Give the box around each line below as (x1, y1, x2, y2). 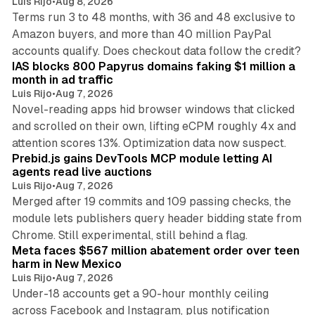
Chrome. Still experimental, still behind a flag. (11, 229, 247, 243)
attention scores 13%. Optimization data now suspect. (11, 136, 286, 150)
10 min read (241, 38, 290, 49)
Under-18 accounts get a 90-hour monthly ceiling (11, 287, 269, 301)
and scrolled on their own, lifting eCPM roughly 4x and (11, 120, 296, 134)
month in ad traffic (11, 73, 113, 87)
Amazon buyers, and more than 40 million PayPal (11, 27, 271, 41)
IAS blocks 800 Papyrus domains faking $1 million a (11, 60, 295, 74)
